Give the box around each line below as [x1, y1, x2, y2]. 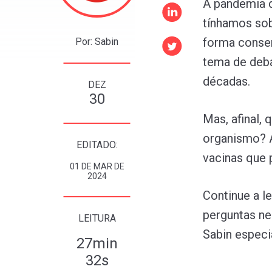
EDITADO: [76, 138, 118, 151]
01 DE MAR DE [69, 161, 124, 171]
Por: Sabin [75, 35, 118, 47]
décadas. [203, 73, 250, 89]
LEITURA [78, 212, 116, 224]
